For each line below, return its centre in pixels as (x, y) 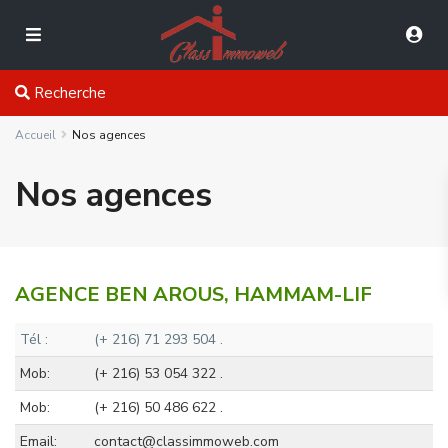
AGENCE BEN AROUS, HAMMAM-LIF (193, 294)
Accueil (35, 135)
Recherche (68, 93)
